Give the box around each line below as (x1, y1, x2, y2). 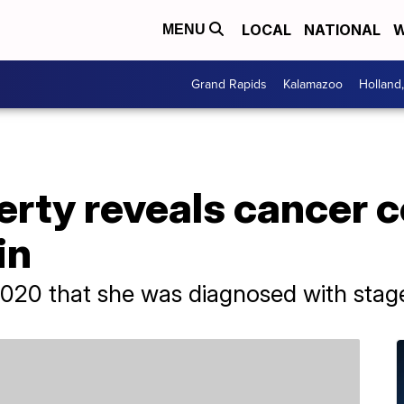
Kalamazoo (283, 74, 343, 94)
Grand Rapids (191, 74, 267, 94)
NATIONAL (304, 21, 381, 40)
